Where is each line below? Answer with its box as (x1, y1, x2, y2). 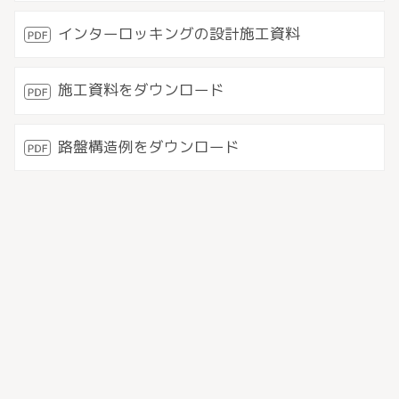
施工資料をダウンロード (57, 79, 224, 101)
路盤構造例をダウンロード (57, 135, 240, 157)
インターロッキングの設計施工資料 (57, 22, 300, 44)
